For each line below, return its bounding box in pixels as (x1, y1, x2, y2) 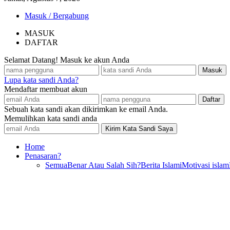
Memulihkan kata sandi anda (4, 114, 97, 123)
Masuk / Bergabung (25, 11, 89, 20)
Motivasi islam (182, 161, 229, 169)
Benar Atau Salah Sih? (67, 161, 141, 169)
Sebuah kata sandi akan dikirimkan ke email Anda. (4, 105, 168, 113)
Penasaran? (25, 151, 61, 160)
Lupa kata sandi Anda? (4, 75, 79, 84)
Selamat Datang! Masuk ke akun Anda (4, 55, 129, 64)
